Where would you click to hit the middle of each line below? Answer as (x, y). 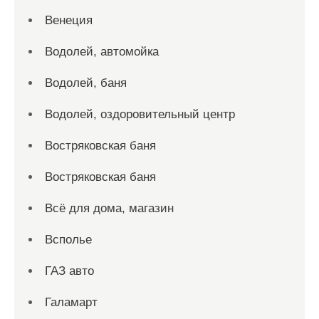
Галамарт (71, 302)
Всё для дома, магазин (109, 208)
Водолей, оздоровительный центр (140, 114)
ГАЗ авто (69, 271)
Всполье (68, 240)
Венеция (69, 20)
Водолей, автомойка (102, 52)
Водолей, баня (86, 83)
